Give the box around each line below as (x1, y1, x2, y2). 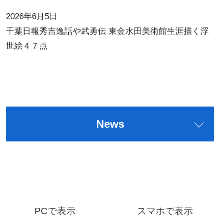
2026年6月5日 (5, 12, 66, 22)
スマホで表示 (137, 205, 193, 216)
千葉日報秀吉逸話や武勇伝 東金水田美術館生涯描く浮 (5, 27, 209, 36)
